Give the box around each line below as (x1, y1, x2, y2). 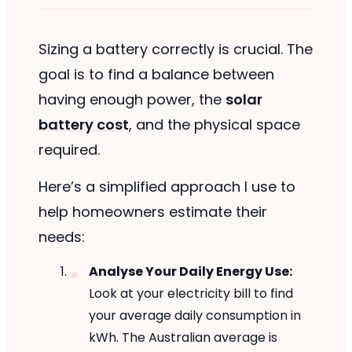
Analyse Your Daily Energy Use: (88, 262, 292, 280)
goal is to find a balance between (38, 64, 274, 85)
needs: (38, 226, 85, 247)
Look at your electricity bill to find (88, 284, 293, 302)
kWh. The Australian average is (88, 328, 277, 346)
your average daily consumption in (88, 306, 301, 324)
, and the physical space (128, 115, 300, 135)
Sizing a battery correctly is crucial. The (38, 39, 313, 60)
